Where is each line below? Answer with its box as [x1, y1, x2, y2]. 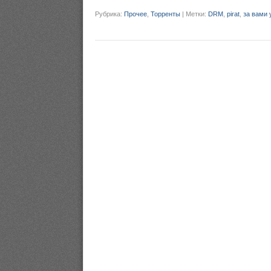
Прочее [124, 10, 147, 18]
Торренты [151, 10, 180, 18]
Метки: [186, 10, 208, 18]
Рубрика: [95, 10, 124, 18]
